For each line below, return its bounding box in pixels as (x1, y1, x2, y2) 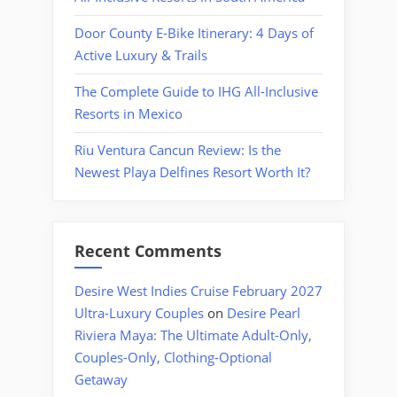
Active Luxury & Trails (74, 46, 207, 65)
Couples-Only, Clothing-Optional (74, 348, 272, 367)
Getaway (74, 370, 128, 389)
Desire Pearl (227, 304, 300, 323)
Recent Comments (74, 239, 222, 261)
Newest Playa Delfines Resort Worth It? (74, 163, 310, 182)
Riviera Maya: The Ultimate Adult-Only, (74, 326, 312, 345)
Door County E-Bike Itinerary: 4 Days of (74, 24, 314, 43)
